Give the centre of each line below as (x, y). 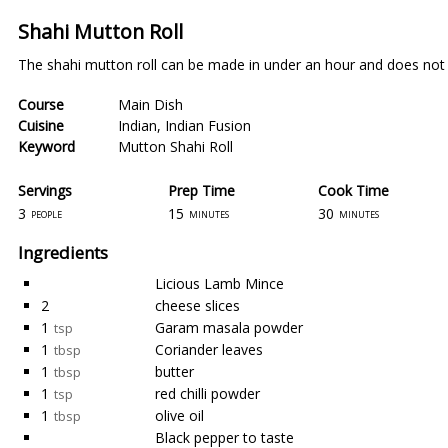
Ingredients (63, 252)
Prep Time (201, 190)
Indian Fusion (208, 125)
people (46, 213)
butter (174, 371)
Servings (45, 190)
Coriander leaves (209, 349)
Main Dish (150, 104)
